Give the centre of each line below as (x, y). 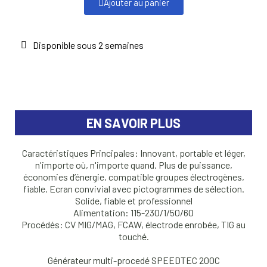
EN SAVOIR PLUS (133, 123)
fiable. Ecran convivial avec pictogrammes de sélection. (133, 189)
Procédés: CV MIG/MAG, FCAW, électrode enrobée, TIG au (133, 225)
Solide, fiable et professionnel (133, 201)
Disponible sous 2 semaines (88, 45)
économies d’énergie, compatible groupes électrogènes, (133, 177)
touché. (133, 237)
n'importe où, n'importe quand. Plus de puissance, (133, 165)
